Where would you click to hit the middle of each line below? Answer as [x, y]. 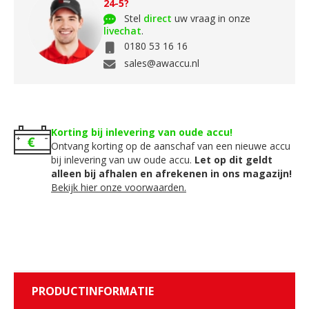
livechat [122, 31]
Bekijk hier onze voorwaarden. [119, 187]
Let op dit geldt [233, 159]
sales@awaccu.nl [162, 63]
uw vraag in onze [211, 18]
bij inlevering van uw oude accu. [123, 159]
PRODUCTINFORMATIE [93, 291]
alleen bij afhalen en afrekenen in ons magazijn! [171, 173]
